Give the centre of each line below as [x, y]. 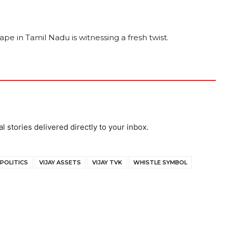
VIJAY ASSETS [60, 162]
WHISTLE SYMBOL [160, 162]
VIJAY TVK [107, 162]
